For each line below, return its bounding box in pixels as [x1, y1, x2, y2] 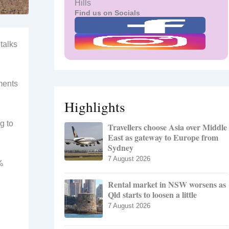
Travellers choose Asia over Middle [108, 121, 227, 133]
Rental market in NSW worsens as [108, 178, 226, 191]
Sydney [108, 142, 133, 154]
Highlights [64, 97, 125, 117]
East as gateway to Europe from [108, 131, 218, 144]
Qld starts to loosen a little [108, 189, 197, 201]
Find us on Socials [75, 9, 140, 17]
